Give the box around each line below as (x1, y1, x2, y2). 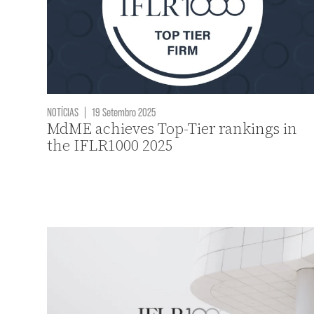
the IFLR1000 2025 (47, 135, 174, 157)
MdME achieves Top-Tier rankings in (47, 118, 298, 140)
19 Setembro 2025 (90, 104, 156, 119)
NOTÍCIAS (47, 104, 79, 119)
